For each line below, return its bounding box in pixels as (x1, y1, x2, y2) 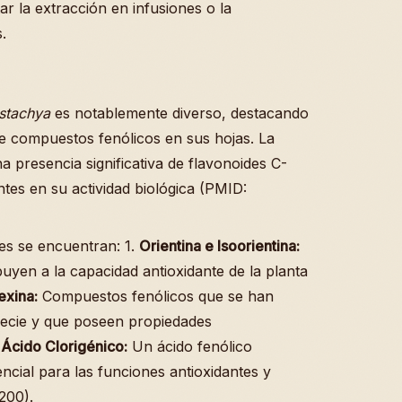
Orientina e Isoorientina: (139, 236, 300, 255)
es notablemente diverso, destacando (50, 103, 309, 122)
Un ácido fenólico (127, 336, 252, 355)
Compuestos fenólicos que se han (38, 286, 274, 305)
